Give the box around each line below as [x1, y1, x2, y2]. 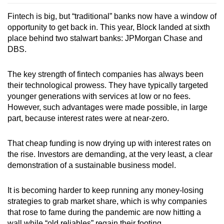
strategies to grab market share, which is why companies [7, 197, 207, 206]
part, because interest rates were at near [7, 114, 149, 123]
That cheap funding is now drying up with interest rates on [7, 139, 211, 148]
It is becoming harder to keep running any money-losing [7, 186, 203, 195]
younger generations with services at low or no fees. [7, 92, 190, 101]
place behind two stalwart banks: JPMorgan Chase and [7, 34, 202, 43]
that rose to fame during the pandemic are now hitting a [7, 208, 201, 217]
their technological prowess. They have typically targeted [7, 81, 208, 90]
